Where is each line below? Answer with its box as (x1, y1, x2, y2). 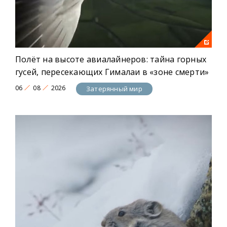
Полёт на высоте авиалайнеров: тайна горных (15, 53, 207, 65)
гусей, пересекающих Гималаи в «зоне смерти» (15, 66, 209, 78)
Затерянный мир (86, 84, 142, 94)
